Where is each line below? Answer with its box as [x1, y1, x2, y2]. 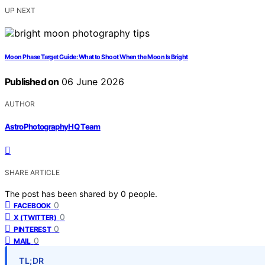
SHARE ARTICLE [5, 167, 60, 177]
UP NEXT [5, 6, 35, 15]
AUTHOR [5, 99, 35, 109]
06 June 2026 [59, 76, 125, 88]
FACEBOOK [14, 201, 51, 210]
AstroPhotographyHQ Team [5, 121, 101, 131]
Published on [5, 76, 59, 88]
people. [128, 188, 157, 199]
